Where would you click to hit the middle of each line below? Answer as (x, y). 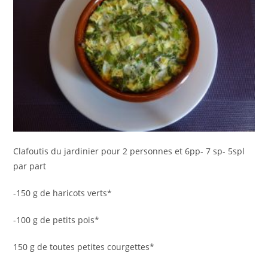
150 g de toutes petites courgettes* (84, 247)
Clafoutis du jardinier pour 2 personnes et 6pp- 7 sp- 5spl (129, 151)
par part (30, 166)
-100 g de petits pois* (57, 220)
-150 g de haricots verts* (63, 193)
